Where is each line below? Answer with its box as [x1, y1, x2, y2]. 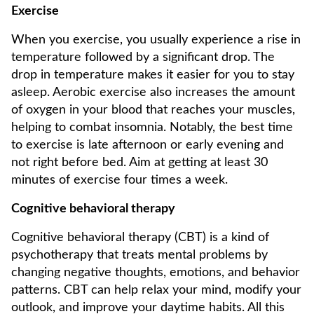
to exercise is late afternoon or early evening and [11, 139, 284, 151]
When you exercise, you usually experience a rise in [11, 34, 301, 46]
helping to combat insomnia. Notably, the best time [11, 121, 293, 134]
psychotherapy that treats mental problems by [11, 249, 268, 261]
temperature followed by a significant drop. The [11, 51, 275, 64]
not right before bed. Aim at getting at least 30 [11, 156, 268, 169]
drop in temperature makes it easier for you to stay [11, 69, 294, 81]
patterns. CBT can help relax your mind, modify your [11, 284, 301, 296]
